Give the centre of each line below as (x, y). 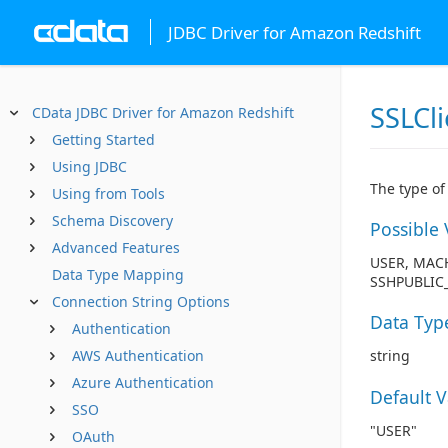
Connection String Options (141, 301)
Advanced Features (116, 247)
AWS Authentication (138, 355)
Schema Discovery (112, 220)
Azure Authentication (143, 382)
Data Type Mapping (118, 274)
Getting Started (103, 139)
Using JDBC (89, 166)
